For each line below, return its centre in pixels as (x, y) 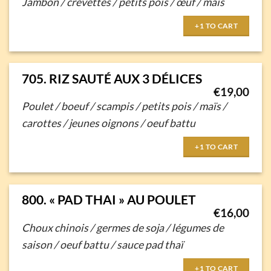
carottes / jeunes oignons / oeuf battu (108, 123)
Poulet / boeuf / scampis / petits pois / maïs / (124, 106)
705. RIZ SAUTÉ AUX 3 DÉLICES (112, 78)
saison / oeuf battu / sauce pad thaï (102, 244)
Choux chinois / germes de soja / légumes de (122, 227)
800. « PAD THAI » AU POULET (109, 199)
